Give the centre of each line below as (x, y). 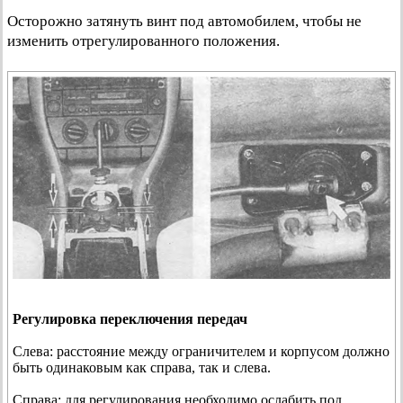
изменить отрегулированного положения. (143, 41)
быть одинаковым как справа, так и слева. (142, 367)
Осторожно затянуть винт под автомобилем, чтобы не (184, 21)
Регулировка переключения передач (130, 318)
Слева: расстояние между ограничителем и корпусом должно (201, 351)
